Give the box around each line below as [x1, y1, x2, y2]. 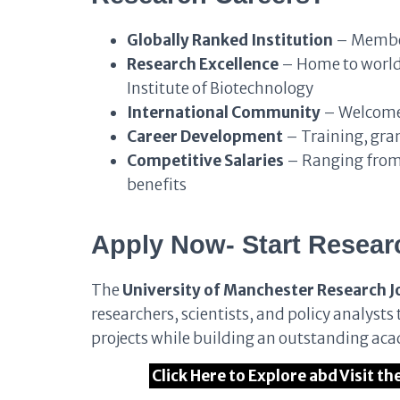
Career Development [127, 127, 283, 146]
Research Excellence [127, 54, 279, 74]
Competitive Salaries [127, 151, 284, 171]
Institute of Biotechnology [127, 79, 313, 98]
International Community [127, 103, 321, 122]
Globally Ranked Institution [127, 30, 333, 50]
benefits [127, 175, 187, 195]
